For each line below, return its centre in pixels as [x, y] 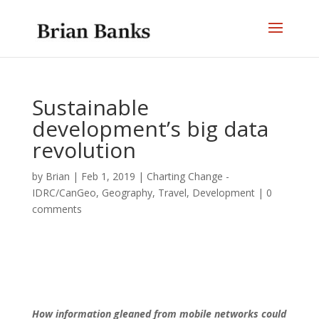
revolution [84, 150]
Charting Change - [188, 176]
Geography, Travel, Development [178, 193]
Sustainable [90, 107]
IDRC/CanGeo [64, 193]
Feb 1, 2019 [108, 176]
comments [57, 209]
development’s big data [150, 129]
